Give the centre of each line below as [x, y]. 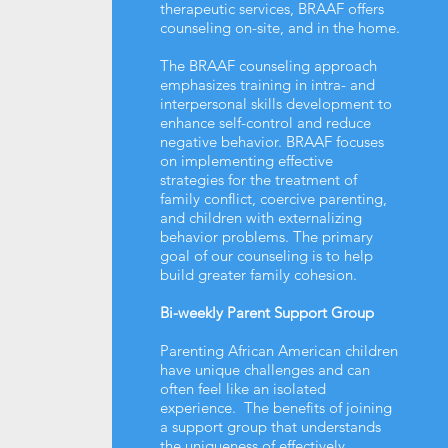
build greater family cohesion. [258, 274]
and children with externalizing [260, 217]
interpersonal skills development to [275, 103]
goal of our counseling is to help [266, 255]
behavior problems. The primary [266, 236]
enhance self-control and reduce [265, 122]
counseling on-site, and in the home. [279, 27]
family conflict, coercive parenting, [273, 198]
